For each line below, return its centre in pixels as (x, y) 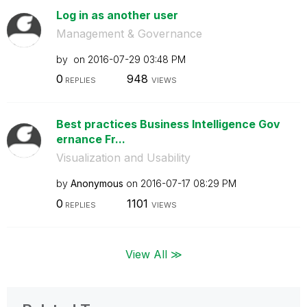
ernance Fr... (90, 139)
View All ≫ (153, 254)
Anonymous (97, 183)
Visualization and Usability (123, 158)
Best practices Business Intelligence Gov (168, 124)
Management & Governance (129, 33)
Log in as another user (117, 15)
